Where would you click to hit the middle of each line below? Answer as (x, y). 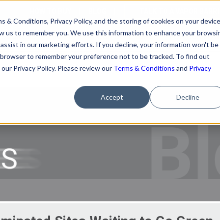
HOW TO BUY (50, 11)
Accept (112, 97)
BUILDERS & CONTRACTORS (103, 37)
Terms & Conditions (144, 68)
